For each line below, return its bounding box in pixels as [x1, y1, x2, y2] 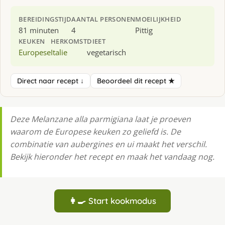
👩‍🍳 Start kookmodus [69, 195, 156, 206]
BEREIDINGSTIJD [19, 14, 72, 24]
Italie [51, 47, 67, 57]
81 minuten [19, 25, 59, 35]
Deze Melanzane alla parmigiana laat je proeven [10, 113, 191, 125]
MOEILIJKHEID [135, 14, 182, 24]
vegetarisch [87, 47, 127, 57]
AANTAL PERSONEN [71, 14, 136, 24]
